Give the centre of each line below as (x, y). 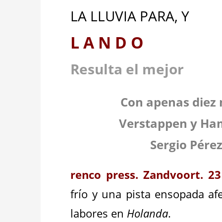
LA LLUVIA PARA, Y (130, 16)
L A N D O (109, 42)
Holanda (148, 213)
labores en (99, 213)
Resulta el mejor (133, 69)
